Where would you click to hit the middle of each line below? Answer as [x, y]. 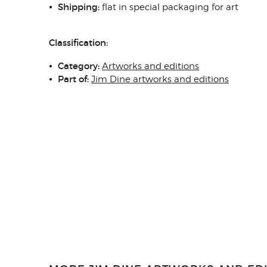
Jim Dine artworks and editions [160, 79]
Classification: [78, 43]
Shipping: [79, 7]
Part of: [73, 79]
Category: [79, 66]
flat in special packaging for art [169, 7]
